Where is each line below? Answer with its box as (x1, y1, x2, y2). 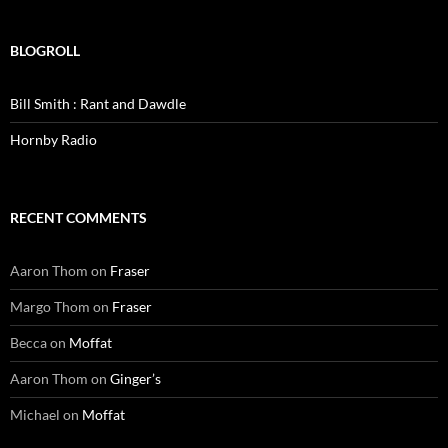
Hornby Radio (10, 131, 97, 149)
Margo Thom (10, 298, 90, 316)
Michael (10, 406, 60, 424)
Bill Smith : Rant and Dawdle (10, 95, 186, 113)
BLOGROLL (10, 42, 80, 60)
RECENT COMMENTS (10, 209, 147, 227)
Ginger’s (110, 370, 161, 388)
